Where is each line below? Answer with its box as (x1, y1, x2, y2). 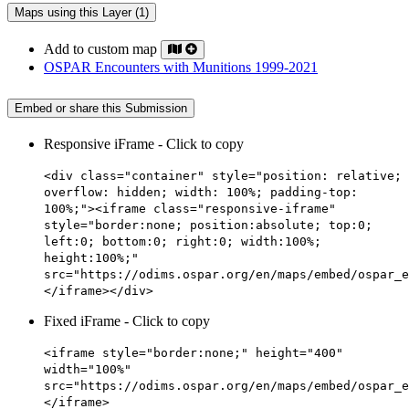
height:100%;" (44, 251, 139, 266)
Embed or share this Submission (15, 101, 187, 116)
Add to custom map (44, 40, 161, 57)
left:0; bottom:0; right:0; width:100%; (44, 235, 321, 249)
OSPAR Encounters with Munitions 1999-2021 (44, 58, 318, 75)
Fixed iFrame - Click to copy (44, 313, 210, 330)
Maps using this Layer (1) (15, 5, 149, 19)
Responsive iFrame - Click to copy (44, 136, 244, 152)
